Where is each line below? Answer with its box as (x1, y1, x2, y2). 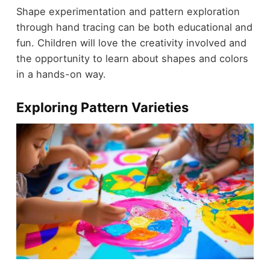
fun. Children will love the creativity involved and (16, 36, 246, 49)
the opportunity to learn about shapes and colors (16, 52, 248, 64)
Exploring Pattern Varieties (16, 99, 189, 115)
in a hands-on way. (16, 67, 106, 80)
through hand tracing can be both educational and (16, 20, 253, 33)
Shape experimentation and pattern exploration (16, 5, 240, 17)
